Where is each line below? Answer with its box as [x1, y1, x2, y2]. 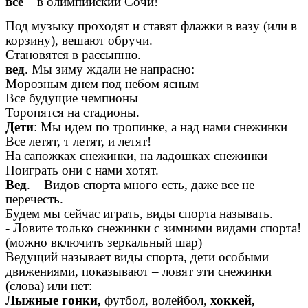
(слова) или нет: [5, 278, 92, 294]
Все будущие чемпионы [5, 91, 138, 106]
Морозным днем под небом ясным [5, 76, 199, 91]
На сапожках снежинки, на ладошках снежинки [5, 148, 267, 164]
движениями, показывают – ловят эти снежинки [5, 264, 272, 279]
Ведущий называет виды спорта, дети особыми [5, 250, 269, 265]
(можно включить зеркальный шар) [5, 235, 202, 250]
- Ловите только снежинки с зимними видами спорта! [5, 221, 301, 236]
